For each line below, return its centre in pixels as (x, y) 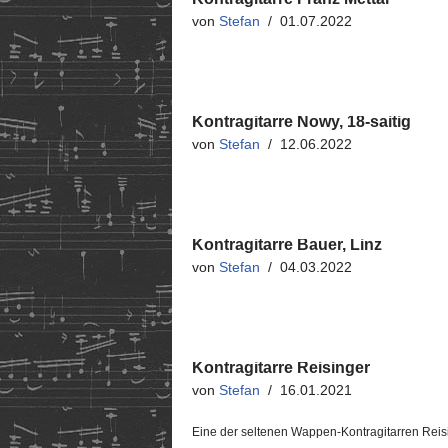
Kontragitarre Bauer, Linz (287, 244)
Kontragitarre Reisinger (281, 367)
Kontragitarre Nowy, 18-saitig (301, 121)
